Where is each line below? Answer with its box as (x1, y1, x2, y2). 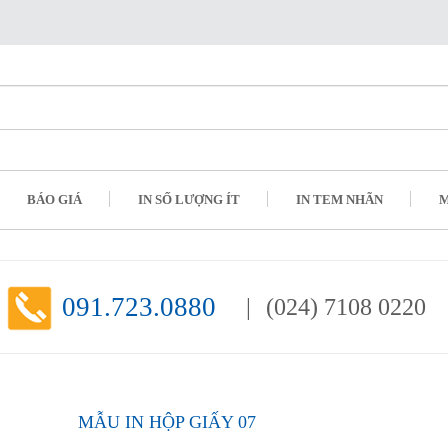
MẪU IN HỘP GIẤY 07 (77, 412, 256, 432)
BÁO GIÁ (27, 192, 82, 207)
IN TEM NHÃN (296, 192, 383, 207)
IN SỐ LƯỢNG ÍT (138, 192, 240, 207)
